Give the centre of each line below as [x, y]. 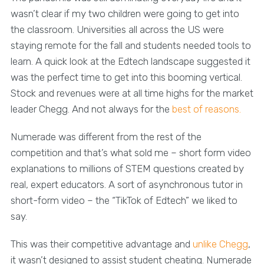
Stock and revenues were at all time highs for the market [132, 93]
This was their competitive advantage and [101, 244]
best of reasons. [206, 109]
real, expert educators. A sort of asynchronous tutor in [126, 184]
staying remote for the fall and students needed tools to [131, 45]
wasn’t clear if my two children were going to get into [125, 13]
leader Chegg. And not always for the [91, 109]
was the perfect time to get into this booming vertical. [126, 77]
